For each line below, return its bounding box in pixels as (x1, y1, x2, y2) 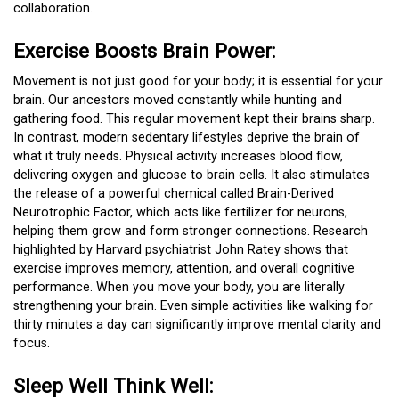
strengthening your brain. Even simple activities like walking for (13, 297, 373, 313)
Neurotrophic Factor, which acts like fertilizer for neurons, (13, 204, 347, 220)
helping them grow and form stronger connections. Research (13, 223, 368, 239)
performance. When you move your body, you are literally (13, 279, 345, 295)
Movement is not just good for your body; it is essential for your (13, 73, 383, 89)
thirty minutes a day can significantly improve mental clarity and (13, 316, 381, 332)
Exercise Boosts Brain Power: (13, 38, 275, 62)
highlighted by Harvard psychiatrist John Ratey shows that (13, 241, 348, 257)
